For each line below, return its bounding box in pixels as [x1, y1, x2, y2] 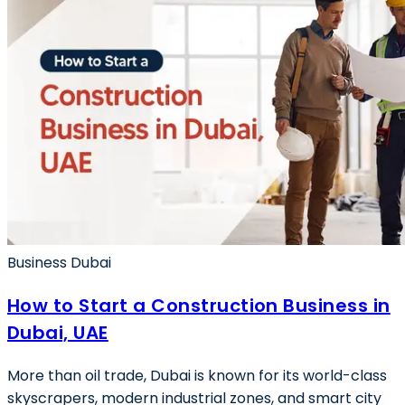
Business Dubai [7, 252, 111, 273]
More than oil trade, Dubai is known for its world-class [7, 365, 387, 386]
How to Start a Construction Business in [7, 293, 391, 318]
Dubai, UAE [7, 320, 108, 345]
